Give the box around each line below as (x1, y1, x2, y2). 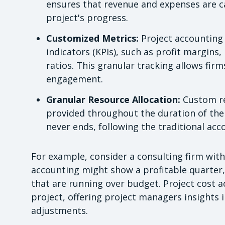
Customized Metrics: (46, 32, 139, 44)
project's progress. (46, 11, 128, 24)
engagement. (46, 72, 103, 85)
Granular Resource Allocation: (46, 93, 180, 105)
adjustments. (31, 204, 88, 216)
